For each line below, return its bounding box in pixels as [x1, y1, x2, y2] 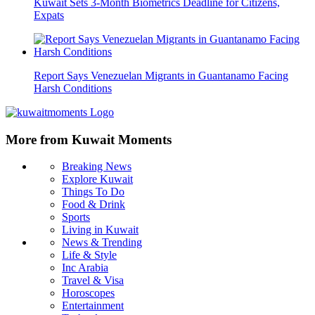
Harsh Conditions [34, 82, 112, 94]
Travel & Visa [62, 274, 124, 287]
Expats [34, 9, 64, 21]
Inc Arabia [62, 262, 108, 274]
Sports [62, 211, 90, 224]
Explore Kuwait [62, 173, 133, 186]
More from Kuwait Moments [6, 131, 172, 147]
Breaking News [62, 160, 131, 173]
